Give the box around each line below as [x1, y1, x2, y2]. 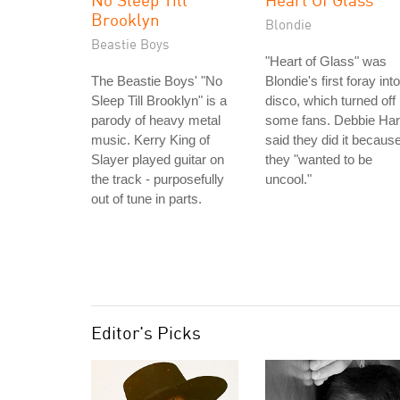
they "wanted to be [265, 152, 372, 167]
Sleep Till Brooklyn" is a [91, 93, 227, 108]
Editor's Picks [91, 321, 201, 344]
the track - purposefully [91, 171, 224, 187]
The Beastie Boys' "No [91, 73, 222, 88]
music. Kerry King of [91, 132, 210, 147]
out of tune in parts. [91, 191, 202, 206]
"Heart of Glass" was [265, 54, 387, 69]
